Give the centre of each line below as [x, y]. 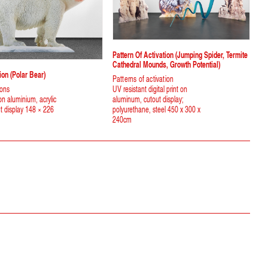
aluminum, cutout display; [148, 99]
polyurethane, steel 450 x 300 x [156, 109]
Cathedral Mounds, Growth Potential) [166, 64]
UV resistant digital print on [150, 89]
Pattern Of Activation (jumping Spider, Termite [180, 55]
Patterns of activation [143, 79]
